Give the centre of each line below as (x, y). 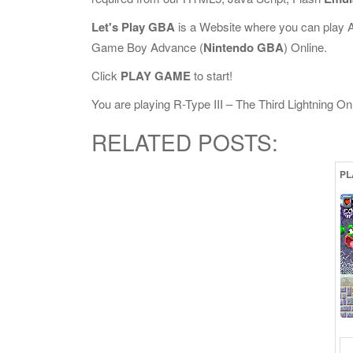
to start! (212, 75)
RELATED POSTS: (185, 142)
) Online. (305, 47)
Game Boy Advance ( (147, 47)
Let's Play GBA (133, 27)
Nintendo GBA (243, 47)
